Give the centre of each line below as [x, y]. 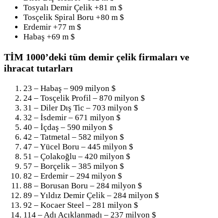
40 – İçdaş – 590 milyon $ [68, 127]
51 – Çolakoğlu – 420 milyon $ [77, 156]
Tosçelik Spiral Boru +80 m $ [74, 17]
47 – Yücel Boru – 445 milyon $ [78, 146]
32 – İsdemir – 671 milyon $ [72, 117]
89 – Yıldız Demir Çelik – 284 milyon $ [91, 195]
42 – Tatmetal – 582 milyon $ [74, 137]
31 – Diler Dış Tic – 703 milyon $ [81, 108]
